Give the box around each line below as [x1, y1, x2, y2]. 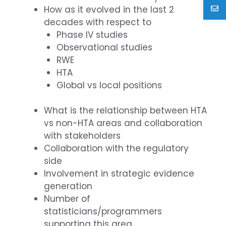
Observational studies [56, 41, 153, 53]
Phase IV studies [56, 28, 128, 41]
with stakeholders [43, 130, 121, 142]
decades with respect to [43, 16, 151, 28]
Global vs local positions [56, 79, 162, 91]
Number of [43, 193, 90, 205]
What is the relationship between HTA [43, 104, 207, 117]
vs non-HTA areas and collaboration [43, 117, 202, 130]
